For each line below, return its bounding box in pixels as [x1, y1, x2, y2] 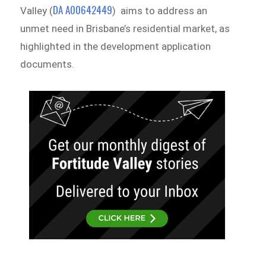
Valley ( [20, 5, 53, 17]
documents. [20, 58, 77, 71]
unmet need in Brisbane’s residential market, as [20, 23, 230, 35]
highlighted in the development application [20, 40, 211, 53]
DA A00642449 [53, 2, 113, 18]
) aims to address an [112, 5, 208, 17]
